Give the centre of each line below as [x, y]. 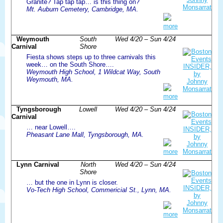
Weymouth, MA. [50, 79]
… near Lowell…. [51, 127]
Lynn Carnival [38, 164]
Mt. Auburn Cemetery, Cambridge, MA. [82, 9]
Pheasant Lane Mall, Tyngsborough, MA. [85, 134]
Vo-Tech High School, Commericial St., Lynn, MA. [99, 190]
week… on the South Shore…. [70, 64]
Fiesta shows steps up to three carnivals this [91, 57]
